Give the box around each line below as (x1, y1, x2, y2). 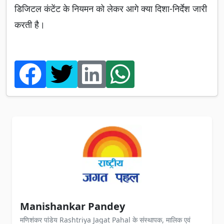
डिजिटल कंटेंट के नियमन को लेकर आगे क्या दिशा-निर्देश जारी (14, 2, 207, 15)
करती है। (14, 18, 45, 31)
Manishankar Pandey (20, 199, 125, 213)
